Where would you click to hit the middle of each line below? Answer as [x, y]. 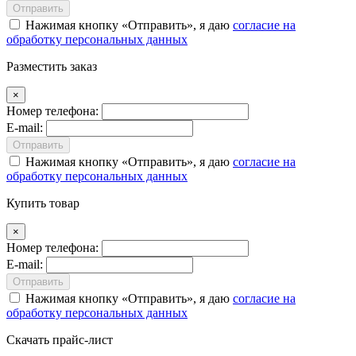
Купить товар [43, 203]
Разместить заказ [52, 66]
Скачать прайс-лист [60, 339]
